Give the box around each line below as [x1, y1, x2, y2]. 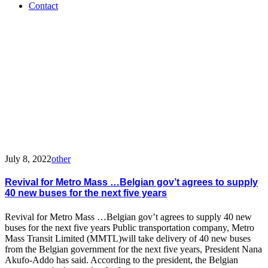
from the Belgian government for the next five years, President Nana [5, 243, 262, 254]
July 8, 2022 [5, 154, 51, 165]
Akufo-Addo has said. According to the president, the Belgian [5, 254, 238, 265]
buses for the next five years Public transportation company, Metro [5, 222, 254, 233]
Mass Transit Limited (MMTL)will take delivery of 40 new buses [5, 233, 251, 243]
